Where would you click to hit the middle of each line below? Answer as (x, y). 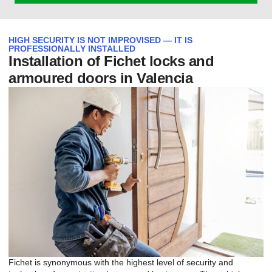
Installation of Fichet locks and (111, 61)
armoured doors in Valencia (100, 78)
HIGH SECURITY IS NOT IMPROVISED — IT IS (100, 40)
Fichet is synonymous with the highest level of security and (121, 262)
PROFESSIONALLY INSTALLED (72, 49)
